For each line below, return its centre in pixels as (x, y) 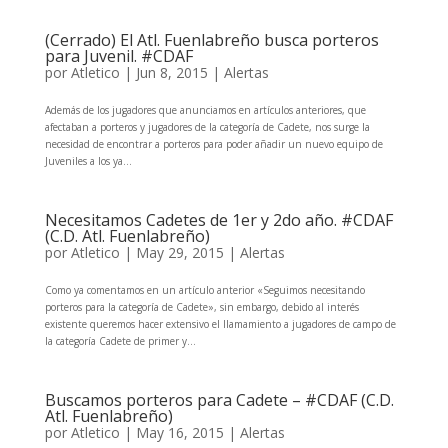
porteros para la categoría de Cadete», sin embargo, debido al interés (201, 307)
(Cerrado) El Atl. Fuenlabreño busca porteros (211, 40)
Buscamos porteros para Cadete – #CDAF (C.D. (219, 400)
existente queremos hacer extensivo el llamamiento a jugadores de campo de (220, 324)
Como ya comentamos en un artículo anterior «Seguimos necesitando (204, 290)
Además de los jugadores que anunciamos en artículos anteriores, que (205, 110)
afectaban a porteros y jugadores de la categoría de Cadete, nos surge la (207, 127)
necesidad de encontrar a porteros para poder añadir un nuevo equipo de (213, 144)
